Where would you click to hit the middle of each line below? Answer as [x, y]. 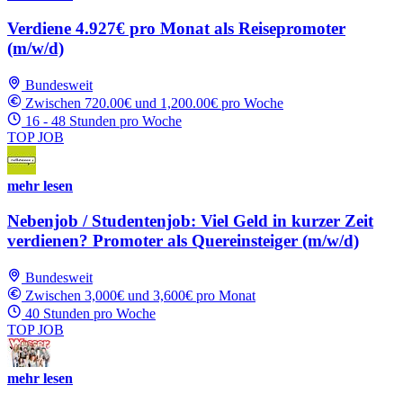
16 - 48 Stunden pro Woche [103, 121]
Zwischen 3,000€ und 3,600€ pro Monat [140, 295]
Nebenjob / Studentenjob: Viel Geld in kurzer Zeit [190, 220]
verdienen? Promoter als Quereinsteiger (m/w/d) [183, 240]
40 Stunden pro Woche [90, 313]
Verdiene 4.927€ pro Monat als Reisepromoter [176, 29]
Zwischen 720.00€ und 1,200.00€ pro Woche [154, 103]
